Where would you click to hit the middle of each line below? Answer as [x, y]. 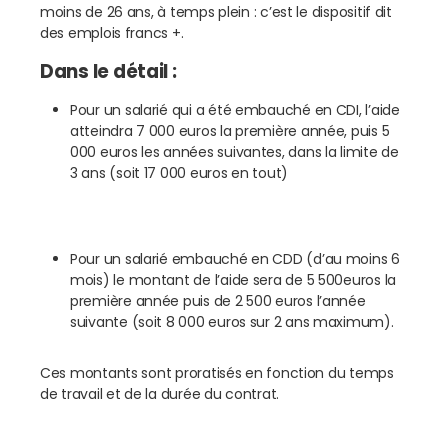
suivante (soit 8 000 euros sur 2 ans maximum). [232, 322]
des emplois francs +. [112, 33]
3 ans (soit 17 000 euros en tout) [179, 173]
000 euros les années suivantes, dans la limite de [234, 152]
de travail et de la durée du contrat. [160, 394]
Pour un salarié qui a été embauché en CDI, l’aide [235, 110]
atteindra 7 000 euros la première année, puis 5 [230, 131]
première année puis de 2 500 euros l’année [218, 301]
